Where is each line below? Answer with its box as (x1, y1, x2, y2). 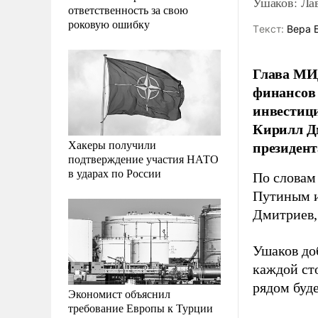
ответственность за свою (68, 1, 188, 17)
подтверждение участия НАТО (68, 150, 219, 166)
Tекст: (253, 23, 284, 35)
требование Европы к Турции (68, 300, 213, 315)
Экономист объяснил (68, 285, 170, 301)
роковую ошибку (68, 16, 150, 31)
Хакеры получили (68, 136, 156, 152)
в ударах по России (68, 165, 161, 180)
